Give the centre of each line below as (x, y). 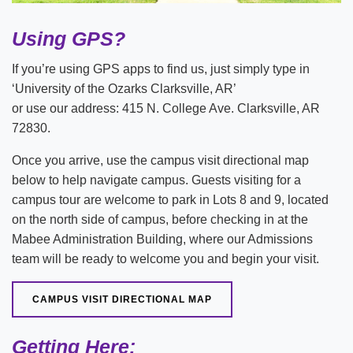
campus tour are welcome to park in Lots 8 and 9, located (170, 200)
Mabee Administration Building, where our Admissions (162, 240)
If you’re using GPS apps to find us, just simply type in (161, 69)
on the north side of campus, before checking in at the (160, 220)
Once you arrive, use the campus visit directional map (160, 161)
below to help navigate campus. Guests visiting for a (156, 180)
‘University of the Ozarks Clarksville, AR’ (124, 89)
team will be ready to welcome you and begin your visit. (165, 259)
